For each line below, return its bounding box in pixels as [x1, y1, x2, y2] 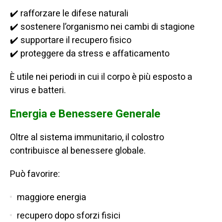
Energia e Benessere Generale [10, 106, 161, 122]
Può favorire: [10, 167, 60, 181]
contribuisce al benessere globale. [10, 144, 146, 158]
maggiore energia [17, 191, 86, 205]
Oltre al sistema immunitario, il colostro [10, 131, 164, 145]
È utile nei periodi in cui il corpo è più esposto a [10, 70, 192, 84]
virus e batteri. [10, 84, 66, 98]
